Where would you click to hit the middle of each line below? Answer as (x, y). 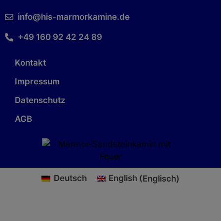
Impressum (37, 81)
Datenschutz (40, 100)
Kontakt (30, 62)
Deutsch (70, 178)
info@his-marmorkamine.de (74, 17)
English (123, 178)
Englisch (160, 178)
